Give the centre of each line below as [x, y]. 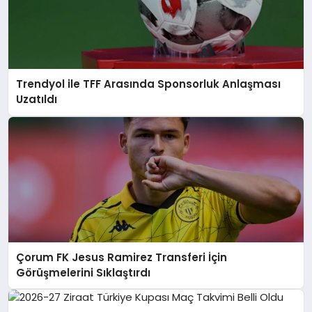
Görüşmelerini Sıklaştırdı [84, 272]
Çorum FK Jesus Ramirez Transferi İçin [122, 257]
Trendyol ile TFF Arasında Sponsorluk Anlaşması [149, 84]
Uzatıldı [37, 100]
